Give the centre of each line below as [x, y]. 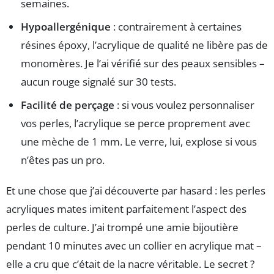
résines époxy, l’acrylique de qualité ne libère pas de [144, 45]
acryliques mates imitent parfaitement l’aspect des [126, 209]
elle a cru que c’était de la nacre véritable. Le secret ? [130, 264]
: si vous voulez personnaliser [184, 105]
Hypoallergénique [66, 26]
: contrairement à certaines [176, 26]
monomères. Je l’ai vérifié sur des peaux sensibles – [143, 63]
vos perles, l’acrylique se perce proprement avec [135, 123]
